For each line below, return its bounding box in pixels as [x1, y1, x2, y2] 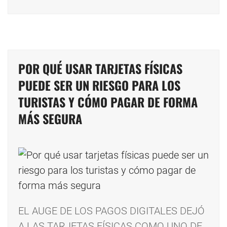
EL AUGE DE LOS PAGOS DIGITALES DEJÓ [18, 205, 205, 217]
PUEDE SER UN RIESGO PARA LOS [18, 76, 180, 95]
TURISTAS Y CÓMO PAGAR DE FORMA [18, 93, 198, 111]
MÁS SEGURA [18, 109, 82, 128]
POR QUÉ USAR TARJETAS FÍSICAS [18, 59, 182, 78]
